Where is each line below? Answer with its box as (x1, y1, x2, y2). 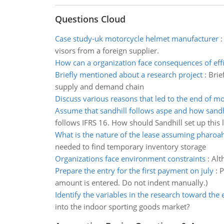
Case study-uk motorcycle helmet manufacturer (54, 33, 218, 43)
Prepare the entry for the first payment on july (54, 165, 213, 175)
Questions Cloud (54, 13, 125, 25)
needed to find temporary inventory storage (54, 141, 206, 151)
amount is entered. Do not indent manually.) (54, 177, 207, 187)
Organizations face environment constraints (54, 153, 205, 163)
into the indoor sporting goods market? (54, 201, 189, 211)
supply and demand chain (54, 81, 144, 91)
